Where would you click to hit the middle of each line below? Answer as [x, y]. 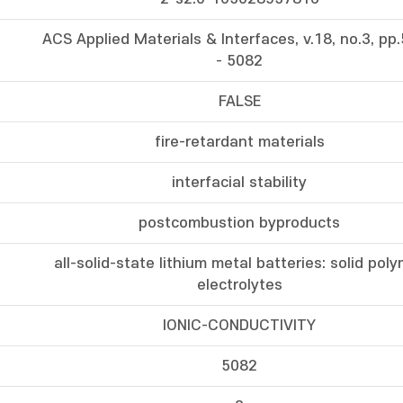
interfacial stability [239, 183]
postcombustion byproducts [239, 223]
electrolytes [239, 285]
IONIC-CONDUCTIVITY [239, 326]
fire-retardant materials [239, 142]
